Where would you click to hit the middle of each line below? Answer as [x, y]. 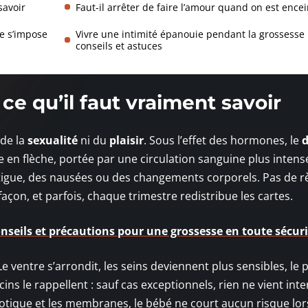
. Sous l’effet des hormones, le [223, 140]
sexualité [53, 140]
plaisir [126, 140]
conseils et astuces [119, 45]
